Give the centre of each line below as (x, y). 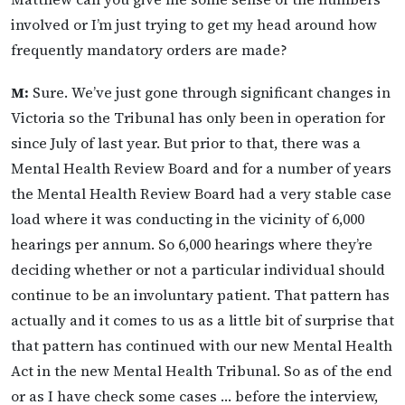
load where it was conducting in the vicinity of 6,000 (188, 218)
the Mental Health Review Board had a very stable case (201, 193)
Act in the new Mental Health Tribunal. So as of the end (202, 370)
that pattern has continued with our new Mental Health (202, 345)
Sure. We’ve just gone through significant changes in (210, 92)
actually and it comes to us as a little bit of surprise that (202, 320)
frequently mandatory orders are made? (149, 49)
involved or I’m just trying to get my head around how (194, 24)
